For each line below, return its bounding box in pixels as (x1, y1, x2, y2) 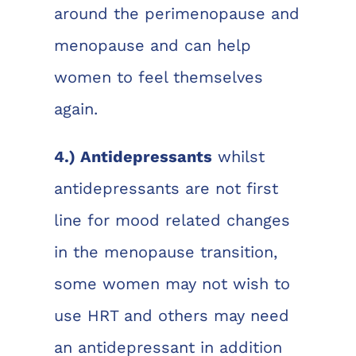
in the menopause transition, (53, 242, 277, 261)
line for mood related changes (53, 210, 290, 230)
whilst (211, 146, 265, 166)
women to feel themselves (53, 67, 263, 87)
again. (53, 99, 98, 118)
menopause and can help (53, 35, 251, 55)
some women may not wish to (53, 273, 290, 293)
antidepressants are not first (53, 178, 278, 198)
